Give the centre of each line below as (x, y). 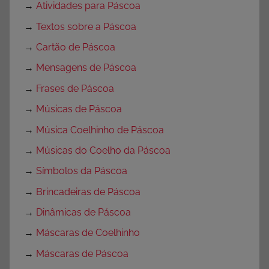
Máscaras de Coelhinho (88, 233)
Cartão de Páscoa (76, 47)
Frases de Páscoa (75, 88)
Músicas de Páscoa (79, 109)
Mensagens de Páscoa (86, 68)
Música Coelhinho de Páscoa (100, 130)
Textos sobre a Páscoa (86, 26)
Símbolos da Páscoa (82, 171)
